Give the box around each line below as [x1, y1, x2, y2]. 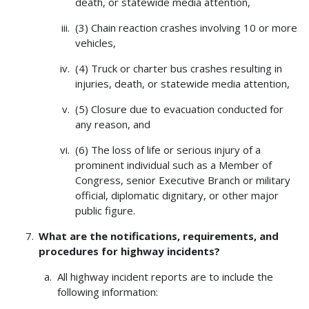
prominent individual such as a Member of [74, 158, 272, 172]
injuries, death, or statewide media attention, [74, 77, 290, 91]
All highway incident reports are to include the [57, 270, 273, 284]
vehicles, [74, 36, 116, 50]
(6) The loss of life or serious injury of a [74, 143, 261, 157]
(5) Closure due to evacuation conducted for [74, 102, 283, 117]
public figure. [74, 203, 135, 218]
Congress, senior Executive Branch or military [74, 173, 290, 188]
